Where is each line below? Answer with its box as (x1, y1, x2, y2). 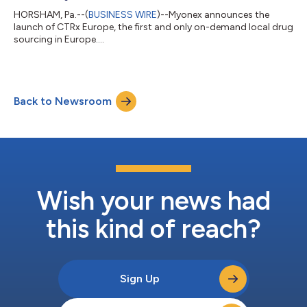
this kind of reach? (46, 212, 261, 245)
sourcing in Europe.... (14, 33, 104, 45)
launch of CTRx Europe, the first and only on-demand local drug (14, 21, 293, 33)
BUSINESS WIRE (88, 8, 157, 21)
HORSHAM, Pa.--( (14, 8, 88, 21)
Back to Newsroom (14, 94, 112, 108)
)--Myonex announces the (157, 8, 269, 21)
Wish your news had (36, 184, 271, 217)
